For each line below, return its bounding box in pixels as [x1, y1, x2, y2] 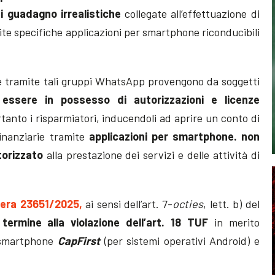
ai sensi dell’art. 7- [85, 196, 173, 211]
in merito [214, 215, 260, 229]
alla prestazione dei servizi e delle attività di [42, 147, 260, 161]
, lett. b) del [203, 196, 260, 211]
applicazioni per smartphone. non [84, 129, 260, 143]
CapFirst [58, 233, 101, 247]
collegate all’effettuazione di [120, 6, 260, 20]
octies [172, 196, 204, 211]
